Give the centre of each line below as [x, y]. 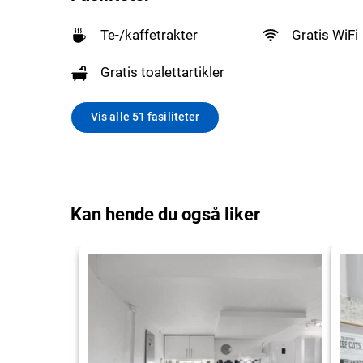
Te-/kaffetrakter [149, 34]
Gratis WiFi [325, 34]
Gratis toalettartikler [163, 73]
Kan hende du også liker [165, 214]
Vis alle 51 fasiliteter [145, 117]
